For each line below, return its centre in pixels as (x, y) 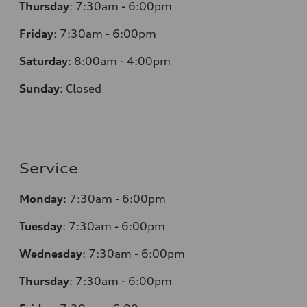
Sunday (39, 89)
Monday (41, 199)
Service (49, 169)
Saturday (44, 61)
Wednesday (51, 254)
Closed (84, 89)
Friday (36, 34)
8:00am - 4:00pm (122, 61)
